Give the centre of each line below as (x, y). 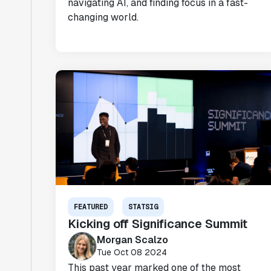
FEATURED (91, 207)
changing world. (103, 17)
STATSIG (143, 207)
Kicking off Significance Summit (158, 224)
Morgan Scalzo (132, 240)
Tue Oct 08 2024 (132, 252)
